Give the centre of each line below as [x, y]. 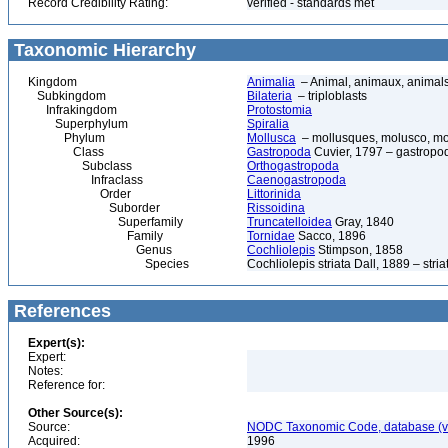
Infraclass [85, 180]
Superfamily [105, 222]
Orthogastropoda [293, 166]
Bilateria [269, 96]
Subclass [80, 166]
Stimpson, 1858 [359, 250]
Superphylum [78, 124]
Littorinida [274, 194]
